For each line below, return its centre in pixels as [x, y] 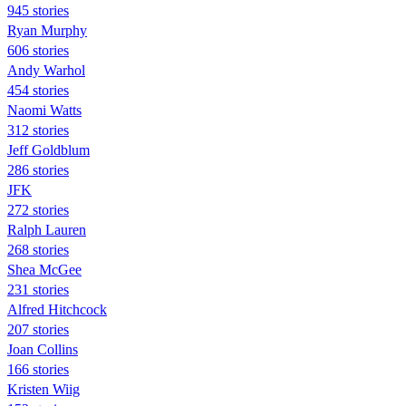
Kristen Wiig [43, 389]
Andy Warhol [46, 70]
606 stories [38, 50]
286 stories [38, 169]
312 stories [38, 130]
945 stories [38, 10]
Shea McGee [44, 269]
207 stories [38, 329]
